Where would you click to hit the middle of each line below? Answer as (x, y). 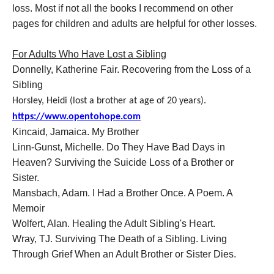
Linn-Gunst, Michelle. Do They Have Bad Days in (119, 147)
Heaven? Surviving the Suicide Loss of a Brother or (123, 162)
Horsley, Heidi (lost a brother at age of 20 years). (109, 101)
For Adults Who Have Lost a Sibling (89, 54)
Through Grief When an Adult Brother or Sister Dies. (125, 254)
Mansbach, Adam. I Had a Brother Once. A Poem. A (122, 193)
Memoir (28, 208)
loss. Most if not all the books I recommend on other (123, 8)
